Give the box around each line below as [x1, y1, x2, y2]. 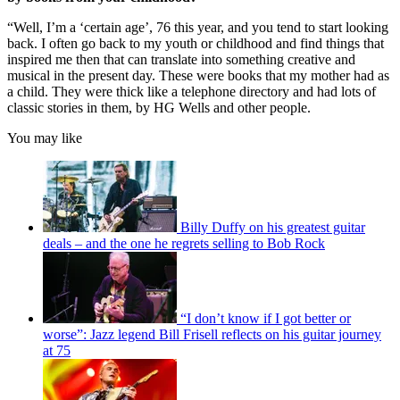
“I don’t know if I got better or [180, 311, 351, 327]
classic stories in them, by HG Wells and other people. [7, 100, 314, 116]
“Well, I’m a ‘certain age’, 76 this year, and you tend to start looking [7, 20, 388, 36]
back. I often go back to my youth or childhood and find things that [7, 36, 384, 52]
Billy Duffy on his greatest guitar [180, 220, 365, 236]
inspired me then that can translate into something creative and [7, 52, 355, 68]
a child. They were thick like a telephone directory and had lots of [7, 84, 376, 100]
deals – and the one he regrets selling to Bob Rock [43, 236, 325, 252]
